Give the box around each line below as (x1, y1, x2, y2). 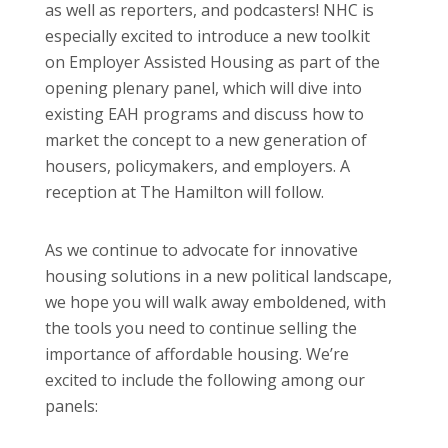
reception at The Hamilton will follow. (45, 180, 324, 203)
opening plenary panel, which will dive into (45, 76, 362, 99)
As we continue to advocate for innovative (45, 238, 358, 261)
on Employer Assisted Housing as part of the (45, 50, 380, 73)
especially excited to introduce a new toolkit (45, 24, 370, 47)
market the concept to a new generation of (45, 128, 367, 151)
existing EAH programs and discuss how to (45, 102, 364, 125)
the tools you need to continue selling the (45, 316, 357, 339)
